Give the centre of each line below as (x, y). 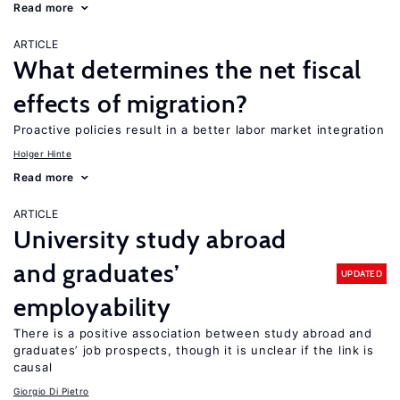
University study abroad (150, 239)
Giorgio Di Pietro (51, 391)
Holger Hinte (42, 154)
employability (92, 307)
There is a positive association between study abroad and (193, 333)
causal (33, 367)
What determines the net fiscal (188, 70)
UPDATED (361, 273)
